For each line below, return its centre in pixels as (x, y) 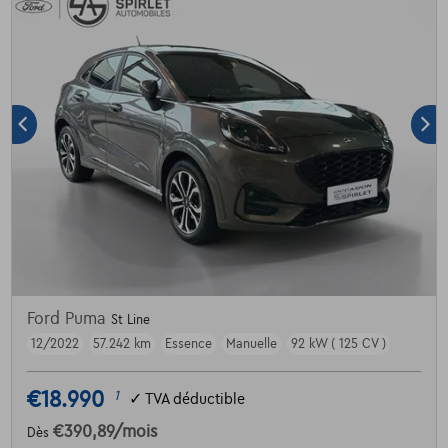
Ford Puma (68, 318)
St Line (130, 319)
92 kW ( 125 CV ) (338, 343)
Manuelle (251, 343)
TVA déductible (194, 399)
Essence (188, 343)
